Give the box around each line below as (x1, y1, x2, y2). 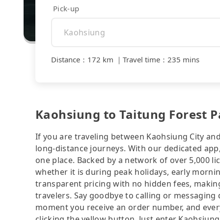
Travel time (123, 55, 160, 65)
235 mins (167, 55, 199, 65)
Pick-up (53, 3, 80, 13)
